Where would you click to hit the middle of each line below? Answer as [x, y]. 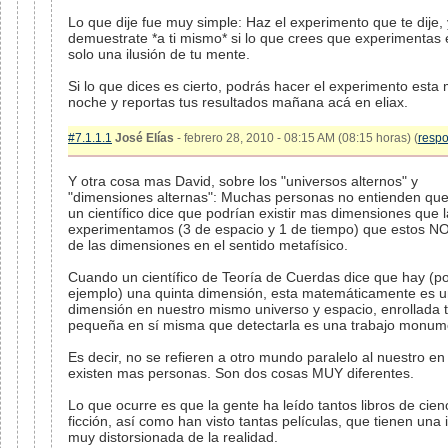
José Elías [144, 138]
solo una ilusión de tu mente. [159, 54]
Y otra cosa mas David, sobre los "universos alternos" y [243, 181]
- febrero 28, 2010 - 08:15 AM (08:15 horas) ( [296, 138]
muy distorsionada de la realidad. [173, 437]
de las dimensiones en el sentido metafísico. [208, 245]
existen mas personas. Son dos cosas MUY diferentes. [241, 373]
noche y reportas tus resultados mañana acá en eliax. [238, 102]
